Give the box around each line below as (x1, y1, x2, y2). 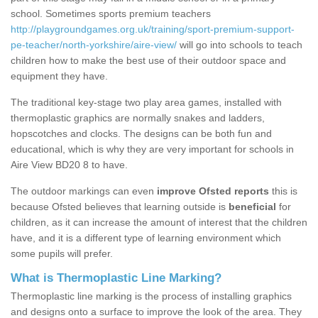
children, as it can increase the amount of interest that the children (11, 216, 307, 229)
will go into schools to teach (177, 39, 302, 51)
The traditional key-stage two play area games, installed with (11, 97, 282, 109)
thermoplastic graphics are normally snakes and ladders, (11, 112, 265, 124)
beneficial (229, 201, 276, 213)
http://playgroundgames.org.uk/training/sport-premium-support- (11, 23, 295, 35)
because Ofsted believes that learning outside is (11, 201, 229, 213)
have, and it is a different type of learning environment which (11, 232, 281, 244)
